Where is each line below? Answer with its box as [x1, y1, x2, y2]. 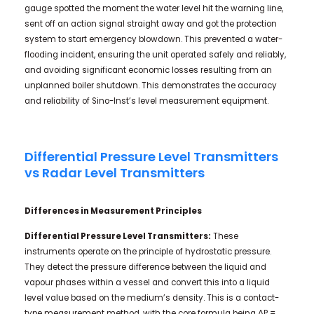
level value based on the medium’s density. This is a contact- [24, 292, 279, 303]
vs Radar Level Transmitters [24, 163, 205, 182]
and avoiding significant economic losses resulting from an [24, 64, 272, 76]
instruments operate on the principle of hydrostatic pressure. [24, 245, 271, 257]
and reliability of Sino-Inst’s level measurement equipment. [24, 95, 268, 107]
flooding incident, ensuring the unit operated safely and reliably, [24, 48, 286, 60]
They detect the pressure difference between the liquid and [24, 261, 266, 273]
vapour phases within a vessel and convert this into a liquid [24, 276, 270, 288]
